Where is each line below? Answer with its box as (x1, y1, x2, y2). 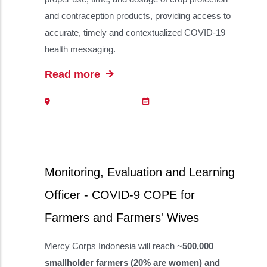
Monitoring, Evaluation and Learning (45, 166, 235, 179)
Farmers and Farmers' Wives (45, 211, 199, 224)
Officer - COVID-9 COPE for (45, 188, 195, 201)
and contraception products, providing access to (45, 11, 231, 21)
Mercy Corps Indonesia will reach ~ (45, 241, 182, 251)
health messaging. (45, 44, 116, 54)
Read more (45, 69, 103, 80)
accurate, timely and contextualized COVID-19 (45, 27, 225, 38)
